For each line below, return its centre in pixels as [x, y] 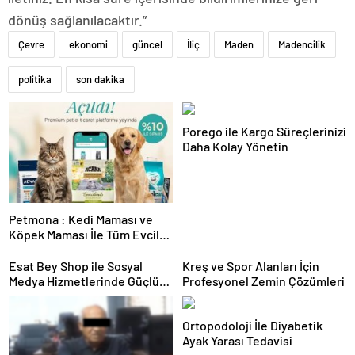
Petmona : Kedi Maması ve [81, 219]
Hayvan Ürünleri [53, 250]
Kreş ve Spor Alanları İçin [251, 266]
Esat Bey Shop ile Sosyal [76, 266]
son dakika [100, 79]
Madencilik [302, 44]
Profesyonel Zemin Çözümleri [263, 281]
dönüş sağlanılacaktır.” [77, 20]
